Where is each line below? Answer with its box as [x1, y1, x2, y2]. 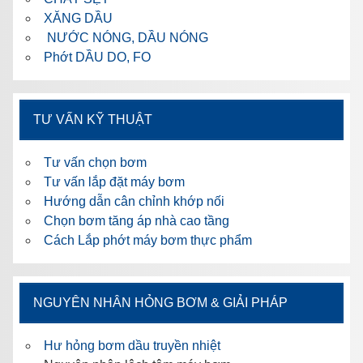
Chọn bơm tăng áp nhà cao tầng [44, 213, 229, 228]
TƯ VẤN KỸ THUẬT [33, 112, 152, 126]
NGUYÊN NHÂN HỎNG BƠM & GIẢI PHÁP [33, 295, 288, 310]
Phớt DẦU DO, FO [44, 49, 151, 64]
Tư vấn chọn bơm [44, 155, 147, 169]
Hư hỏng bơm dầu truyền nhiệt [44, 338, 220, 352]
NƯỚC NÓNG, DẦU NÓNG [44, 30, 208, 45]
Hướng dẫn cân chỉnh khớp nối [44, 194, 224, 208]
